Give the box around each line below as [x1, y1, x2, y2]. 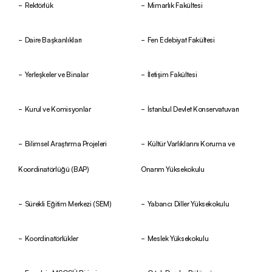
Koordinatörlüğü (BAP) [18, 163, 89, 174]
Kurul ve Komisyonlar [24, 103, 91, 114]
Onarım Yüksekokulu [141, 163, 205, 174]
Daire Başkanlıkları [24, 33, 82, 44]
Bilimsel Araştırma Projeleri [24, 137, 107, 148]
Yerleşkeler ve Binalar [24, 68, 89, 79]
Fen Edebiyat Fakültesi [147, 33, 215, 44]
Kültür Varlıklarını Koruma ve [147, 137, 235, 148]
